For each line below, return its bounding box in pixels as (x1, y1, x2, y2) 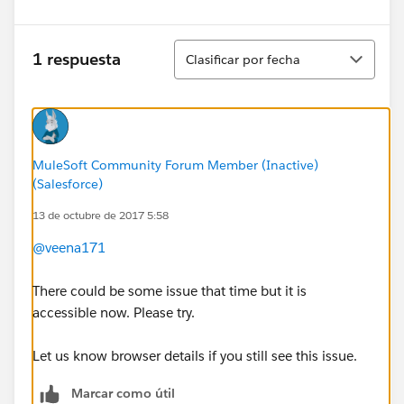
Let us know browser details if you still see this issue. (32, 346, 357, 364)
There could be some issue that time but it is (32, 281, 307, 299)
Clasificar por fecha (186, 50, 300, 68)
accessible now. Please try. (32, 303, 195, 321)
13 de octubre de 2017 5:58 (32, 207, 169, 223)
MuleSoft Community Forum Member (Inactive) (32, 156, 318, 173)
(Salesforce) (32, 175, 103, 192)
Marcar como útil (71, 384, 175, 401)
